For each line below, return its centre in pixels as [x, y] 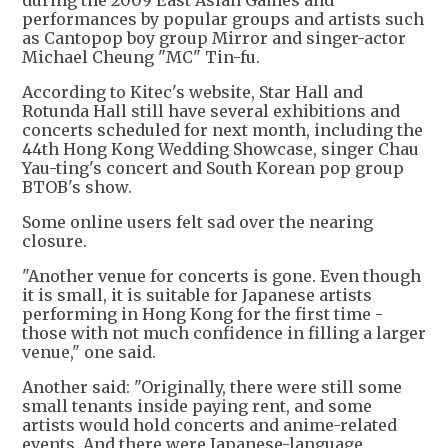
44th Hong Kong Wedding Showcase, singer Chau [220, 149]
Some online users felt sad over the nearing [197, 222]
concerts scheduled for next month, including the [222, 130]
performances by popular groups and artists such [223, 19]
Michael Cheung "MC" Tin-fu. [141, 57]
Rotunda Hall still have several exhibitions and [211, 111]
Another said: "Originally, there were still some [212, 387]
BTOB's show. [77, 187]
